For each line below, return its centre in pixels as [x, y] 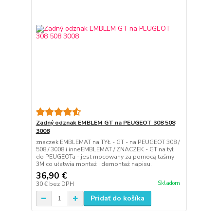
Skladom [169, 183]
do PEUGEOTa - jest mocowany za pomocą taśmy [105, 157]
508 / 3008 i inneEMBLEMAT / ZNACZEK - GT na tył [105, 150]
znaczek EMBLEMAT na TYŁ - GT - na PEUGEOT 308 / [108, 142]
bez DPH [61, 184]
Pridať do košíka [117, 199]
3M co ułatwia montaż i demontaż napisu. [94, 164]
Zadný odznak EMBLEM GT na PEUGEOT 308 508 [105, 123]
